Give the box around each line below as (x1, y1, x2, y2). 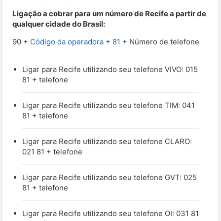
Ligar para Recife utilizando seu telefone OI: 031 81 (22, 208, 199, 218)
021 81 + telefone (22, 147, 82, 156)
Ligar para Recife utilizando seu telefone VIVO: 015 (22, 64, 198, 74)
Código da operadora (30, 37, 104, 46)
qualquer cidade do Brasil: (12, 19, 105, 29)
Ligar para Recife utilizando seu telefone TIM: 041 (22, 100, 195, 110)
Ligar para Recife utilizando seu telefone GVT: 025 (22, 172, 197, 182)
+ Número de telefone (120, 37, 199, 46)
